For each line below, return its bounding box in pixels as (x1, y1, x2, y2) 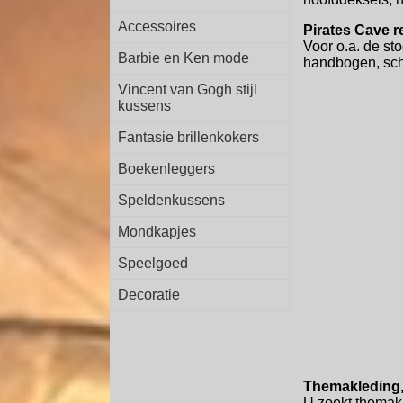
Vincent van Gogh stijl (118, 82, 257, 97)
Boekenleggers (118, 161, 215, 176)
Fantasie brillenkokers (118, 130, 259, 145)
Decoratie (118, 287, 180, 302)
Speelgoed (118, 255, 188, 271)
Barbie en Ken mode (118, 50, 249, 66)
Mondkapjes (118, 224, 196, 239)
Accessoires (118, 19, 196, 34)
